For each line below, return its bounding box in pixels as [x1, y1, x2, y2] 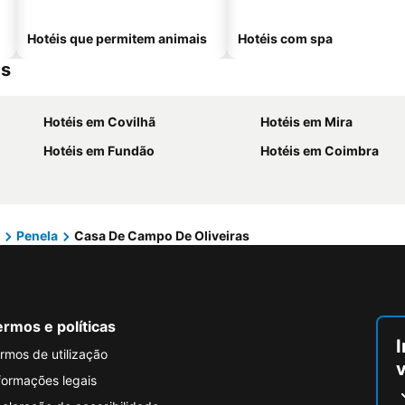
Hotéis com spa [238, 31, 333, 46]
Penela [16, 228, 58, 243]
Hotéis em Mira [260, 114, 353, 129]
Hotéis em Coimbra [260, 143, 379, 158]
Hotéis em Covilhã [43, 114, 155, 129]
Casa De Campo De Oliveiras [74, 228, 250, 243]
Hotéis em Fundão [43, 143, 155, 158]
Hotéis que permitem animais [27, 31, 207, 46]
